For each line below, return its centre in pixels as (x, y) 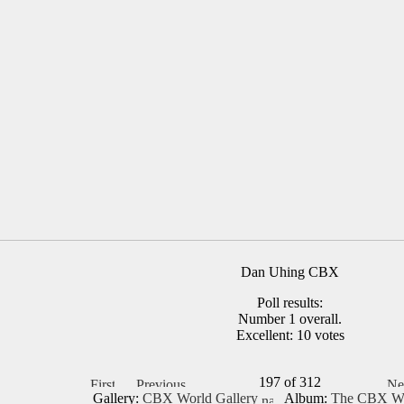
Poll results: (290, 303)
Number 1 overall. (290, 319)
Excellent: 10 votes (290, 335)
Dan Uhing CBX (290, 272)
